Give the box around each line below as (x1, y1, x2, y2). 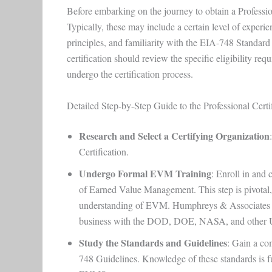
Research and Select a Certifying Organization (78, 129, 270, 143)
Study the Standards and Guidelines (78, 236, 227, 250)
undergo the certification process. (66, 67, 196, 81)
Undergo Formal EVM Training (78, 166, 211, 180)
